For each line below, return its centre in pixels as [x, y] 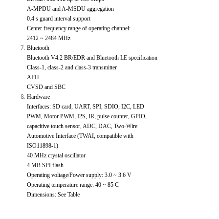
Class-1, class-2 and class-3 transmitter [72, 67]
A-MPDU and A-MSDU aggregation [70, 9]
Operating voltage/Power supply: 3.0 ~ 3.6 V [79, 175]
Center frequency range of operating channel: [79, 28]
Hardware [38, 97]
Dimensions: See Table [53, 194]
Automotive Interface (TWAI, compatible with [80, 136]
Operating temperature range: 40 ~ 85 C [73, 185]
